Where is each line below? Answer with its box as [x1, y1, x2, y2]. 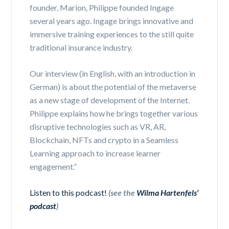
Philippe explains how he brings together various [30, 108, 198, 118]
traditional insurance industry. [30, 42, 133, 52]
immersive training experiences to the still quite [30, 29, 194, 39]
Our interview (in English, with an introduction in [30, 68, 196, 78]
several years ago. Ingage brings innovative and [30, 15, 194, 26]
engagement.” [30, 161, 77, 171]
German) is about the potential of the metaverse [30, 81, 197, 91]
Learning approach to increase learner [30, 148, 161, 158]
